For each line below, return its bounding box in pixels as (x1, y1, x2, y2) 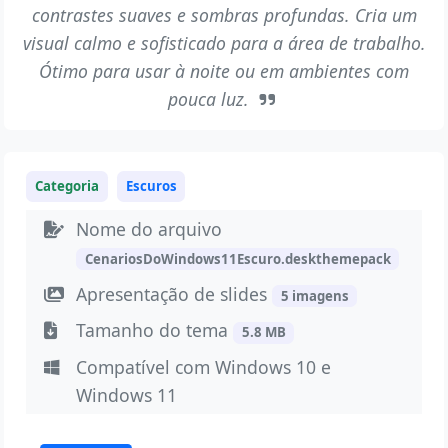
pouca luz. (168, 86, 255, 111)
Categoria (35, 176, 100, 195)
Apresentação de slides (76, 281, 273, 306)
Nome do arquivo (76, 216, 223, 241)
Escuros (125, 176, 177, 195)
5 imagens (280, 286, 349, 305)
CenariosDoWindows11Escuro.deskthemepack (84, 249, 391, 268)
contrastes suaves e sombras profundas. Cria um (31, 2, 417, 27)
